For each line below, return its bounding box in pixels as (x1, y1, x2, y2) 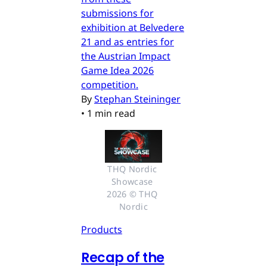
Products (81, 222, 122, 236)
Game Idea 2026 (81, 64, 154, 77)
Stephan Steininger (94, 92, 181, 106)
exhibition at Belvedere (81, 21, 184, 35)
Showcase (111, 175, 153, 187)
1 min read (87, 107, 135, 120)
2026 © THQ (107, 188, 158, 200)
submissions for (81, 7, 154, 20)
